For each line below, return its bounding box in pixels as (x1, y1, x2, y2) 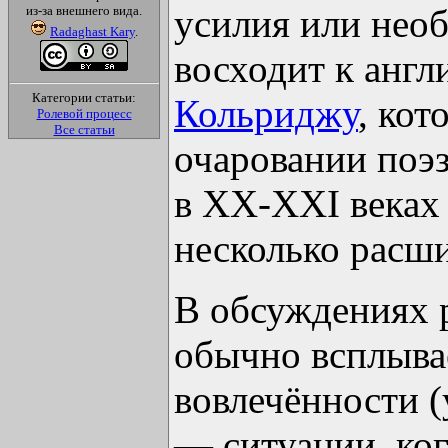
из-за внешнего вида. (26, 3, 142, 18)
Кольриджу (174, 92, 358, 136)
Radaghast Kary (50, 24, 135, 39)
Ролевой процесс (36, 106, 132, 121)
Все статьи (53, 122, 115, 137)
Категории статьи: (32, 90, 136, 105)
